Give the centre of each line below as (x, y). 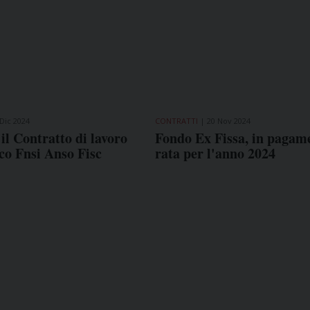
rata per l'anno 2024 (215, 153)
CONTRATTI (176, 120)
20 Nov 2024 (228, 120)
